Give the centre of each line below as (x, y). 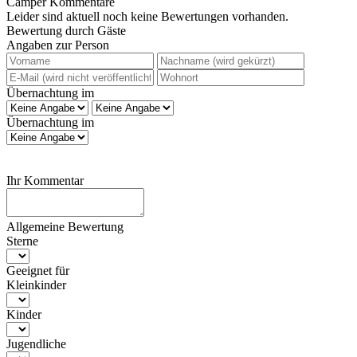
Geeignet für (38, 270)
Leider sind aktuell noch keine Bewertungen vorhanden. (147, 16)
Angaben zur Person (58, 45)
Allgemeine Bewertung (65, 226)
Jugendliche (36, 343)
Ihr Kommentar (45, 180)
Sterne (22, 241)
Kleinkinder (36, 284)
